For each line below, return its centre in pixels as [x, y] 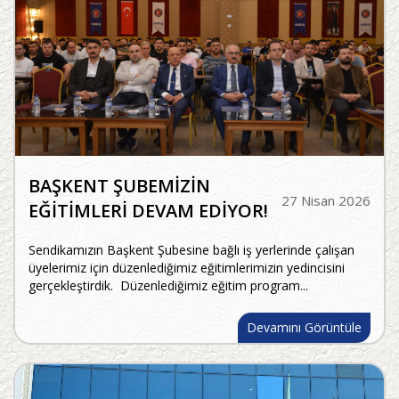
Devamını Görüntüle [304, 328]
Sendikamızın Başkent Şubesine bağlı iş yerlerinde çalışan [191, 250]
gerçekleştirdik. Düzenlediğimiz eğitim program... [168, 286]
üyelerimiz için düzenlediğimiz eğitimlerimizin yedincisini [187, 268]
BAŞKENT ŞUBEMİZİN [119, 186]
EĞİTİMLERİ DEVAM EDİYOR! [148, 211]
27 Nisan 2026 [326, 201]
